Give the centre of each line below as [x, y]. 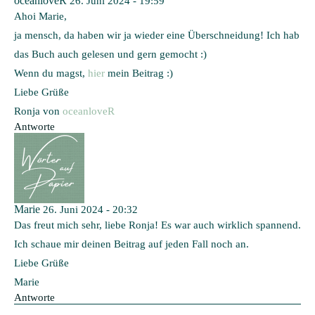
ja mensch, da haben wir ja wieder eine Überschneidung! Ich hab [157, 35]
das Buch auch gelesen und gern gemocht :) [110, 54]
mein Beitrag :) [139, 73]
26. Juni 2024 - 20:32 [90, 209]
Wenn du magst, [51, 73]
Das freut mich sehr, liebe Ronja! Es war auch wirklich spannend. [157, 225]
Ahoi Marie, [40, 16]
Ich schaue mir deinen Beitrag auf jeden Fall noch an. [131, 244]
